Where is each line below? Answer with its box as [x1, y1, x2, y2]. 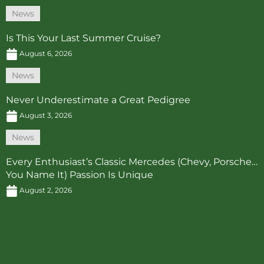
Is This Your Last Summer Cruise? [6, 32, 161, 44]
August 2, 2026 [18, 185, 72, 194]
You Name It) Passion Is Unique [6, 169, 153, 180]
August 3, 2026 [18, 111, 72, 120]
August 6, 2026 [18, 49, 72, 58]
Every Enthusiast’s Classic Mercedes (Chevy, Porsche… [6, 156, 258, 167]
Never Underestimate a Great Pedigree [6, 94, 190, 105]
